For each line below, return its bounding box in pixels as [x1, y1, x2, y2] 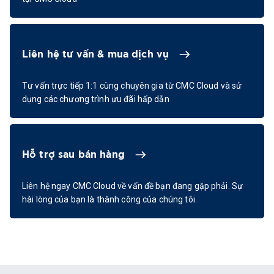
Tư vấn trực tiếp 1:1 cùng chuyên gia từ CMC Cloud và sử [22, 81, 242, 91]
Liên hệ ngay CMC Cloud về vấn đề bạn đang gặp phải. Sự [22, 181, 243, 191]
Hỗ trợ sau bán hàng [22, 150, 125, 160]
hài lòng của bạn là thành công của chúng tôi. [22, 194, 197, 205]
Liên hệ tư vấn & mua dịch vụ [22, 50, 169, 60]
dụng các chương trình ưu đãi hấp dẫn [22, 94, 169, 105]
